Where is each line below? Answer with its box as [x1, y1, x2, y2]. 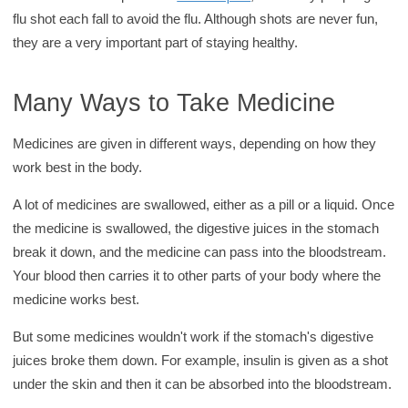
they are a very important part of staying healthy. [13, 35, 299, 50]
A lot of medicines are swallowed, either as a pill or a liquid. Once [13, 196, 395, 212]
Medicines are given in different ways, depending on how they [13, 135, 377, 151]
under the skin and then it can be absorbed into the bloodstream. [13, 375, 393, 392]
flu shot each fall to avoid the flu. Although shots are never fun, [13, 11, 379, 26]
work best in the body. [13, 158, 143, 175]
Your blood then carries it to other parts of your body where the [13, 267, 382, 283]
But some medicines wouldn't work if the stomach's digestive [13, 328, 374, 344]
